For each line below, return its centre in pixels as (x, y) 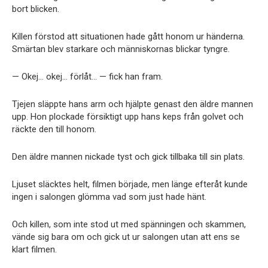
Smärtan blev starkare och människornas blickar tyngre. (121, 49)
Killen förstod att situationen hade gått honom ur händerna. (128, 37)
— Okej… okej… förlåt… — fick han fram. (87, 77)
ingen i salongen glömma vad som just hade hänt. (109, 197)
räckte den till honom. (54, 130)
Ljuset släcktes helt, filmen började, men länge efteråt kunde (130, 185)
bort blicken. (36, 9)
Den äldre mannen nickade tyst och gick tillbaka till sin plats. (128, 157)
